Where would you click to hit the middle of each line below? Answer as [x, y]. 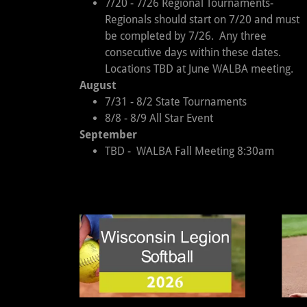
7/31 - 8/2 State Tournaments [177, 102]
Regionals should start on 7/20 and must [202, 20]
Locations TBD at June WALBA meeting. [199, 69]
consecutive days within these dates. [193, 52]
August [98, 85]
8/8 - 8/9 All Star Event [161, 118]
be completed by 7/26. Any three [185, 36]
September [108, 135]
